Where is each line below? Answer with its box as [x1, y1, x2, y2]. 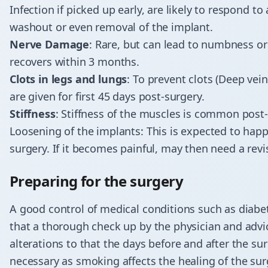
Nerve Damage [10, 37, 90, 51]
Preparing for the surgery [10, 171, 183, 191]
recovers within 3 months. [10, 54, 139, 69]
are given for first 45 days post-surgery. [10, 89, 205, 103]
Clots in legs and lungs [10, 72, 127, 86]
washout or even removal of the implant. [10, 20, 213, 34]
